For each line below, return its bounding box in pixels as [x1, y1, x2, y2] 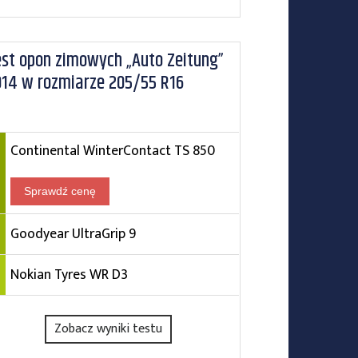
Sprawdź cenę [23, 185, 96, 197]
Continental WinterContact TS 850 [10, 139, 215, 162]
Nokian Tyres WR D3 [10, 263, 128, 286]
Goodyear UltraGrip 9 [10, 222, 136, 245]
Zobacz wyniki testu [54, 318, 163, 340]
